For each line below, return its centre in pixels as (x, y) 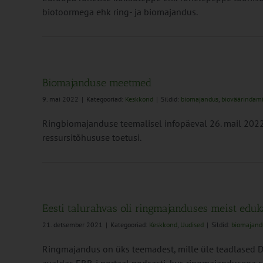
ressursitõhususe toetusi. (92, 137)
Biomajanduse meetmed (97, 83)
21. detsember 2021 (73, 225)
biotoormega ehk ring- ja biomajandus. (120, 12)
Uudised (192, 225)
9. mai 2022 (60, 99)
